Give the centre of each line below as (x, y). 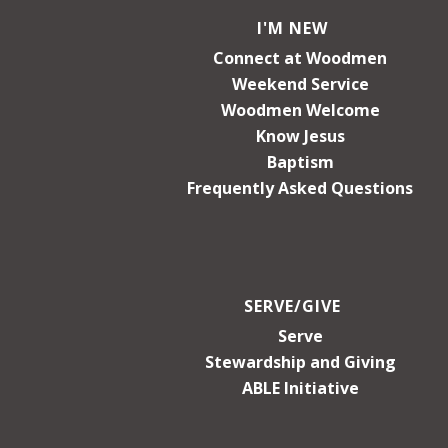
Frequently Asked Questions (300, 187)
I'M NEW (292, 27)
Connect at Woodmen (300, 57)
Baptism (300, 161)
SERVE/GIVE (292, 305)
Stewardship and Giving (300, 361)
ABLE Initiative (300, 387)
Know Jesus (300, 135)
